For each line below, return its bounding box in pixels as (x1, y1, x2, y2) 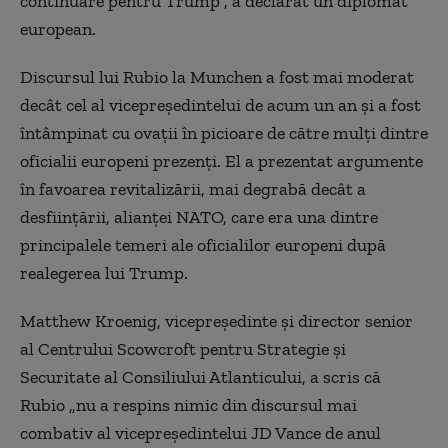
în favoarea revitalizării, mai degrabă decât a (20, 178, 366, 200)
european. (20, 18, 96, 40)
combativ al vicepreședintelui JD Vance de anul (20, 422, 381, 444)
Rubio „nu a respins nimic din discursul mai (20, 394, 357, 416)
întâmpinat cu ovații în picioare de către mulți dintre (20, 122, 428, 144)
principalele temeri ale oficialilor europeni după (20, 234, 386, 256)
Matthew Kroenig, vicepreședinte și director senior (20, 310, 413, 332)
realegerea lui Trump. (20, 262, 188, 284)
